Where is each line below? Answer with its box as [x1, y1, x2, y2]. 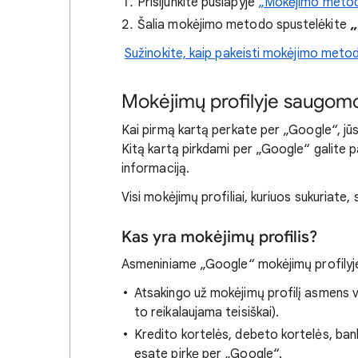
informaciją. [121, 161, 189, 177]
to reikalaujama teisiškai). [134, 304, 280, 320]
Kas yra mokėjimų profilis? [121, 227, 317, 247]
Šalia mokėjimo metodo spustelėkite [137, 17, 350, 33]
